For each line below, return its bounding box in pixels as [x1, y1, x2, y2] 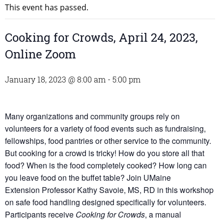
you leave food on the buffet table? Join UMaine [5, 172, 171, 184]
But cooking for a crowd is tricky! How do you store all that [5, 147, 204, 159]
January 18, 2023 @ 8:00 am [5, 74, 106, 85]
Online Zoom [5, 46, 76, 62]
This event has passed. [5, 2, 88, 13]
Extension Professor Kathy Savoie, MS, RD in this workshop [5, 184, 214, 196]
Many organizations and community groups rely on [5, 110, 180, 122]
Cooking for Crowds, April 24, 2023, [5, 29, 198, 46]
